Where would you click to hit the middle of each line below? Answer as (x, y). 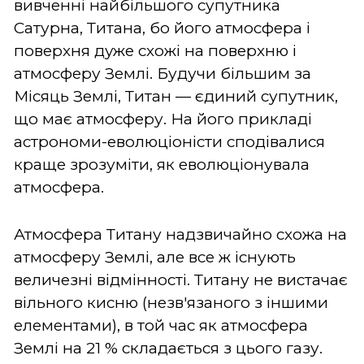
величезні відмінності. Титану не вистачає (181, 279)
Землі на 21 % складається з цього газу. (168, 348)
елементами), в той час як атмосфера (161, 325)
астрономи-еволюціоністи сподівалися (169, 141)
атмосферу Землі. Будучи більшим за (162, 73)
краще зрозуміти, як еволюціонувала (162, 164)
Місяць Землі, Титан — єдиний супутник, (176, 96)
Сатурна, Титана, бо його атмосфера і (162, 28)
